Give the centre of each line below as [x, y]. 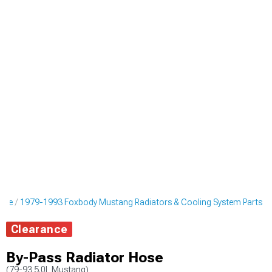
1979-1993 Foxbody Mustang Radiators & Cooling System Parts [141, 202]
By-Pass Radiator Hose [85, 257]
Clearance [39, 229]
